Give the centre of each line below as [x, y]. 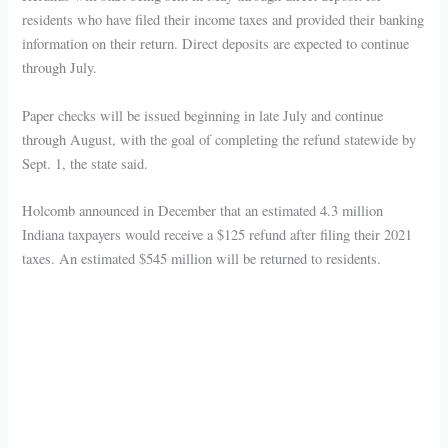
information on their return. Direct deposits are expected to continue [216, 44]
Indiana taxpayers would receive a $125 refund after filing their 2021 [217, 235]
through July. [60, 68]
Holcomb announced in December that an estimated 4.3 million [203, 211]
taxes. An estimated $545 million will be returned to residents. [202, 259]
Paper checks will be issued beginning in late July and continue [203, 115]
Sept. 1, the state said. [85, 163]
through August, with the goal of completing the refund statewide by [219, 139]
